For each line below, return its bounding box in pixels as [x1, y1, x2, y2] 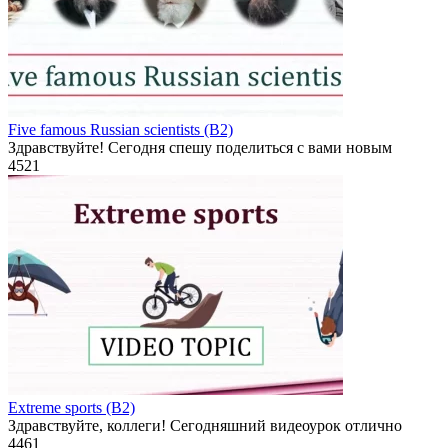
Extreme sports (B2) [8, 398, 135, 416]
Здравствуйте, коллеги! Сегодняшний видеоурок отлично [8, 416, 402, 434]
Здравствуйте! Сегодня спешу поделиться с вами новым [8, 138, 392, 156]
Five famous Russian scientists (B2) [8, 120, 233, 138]
